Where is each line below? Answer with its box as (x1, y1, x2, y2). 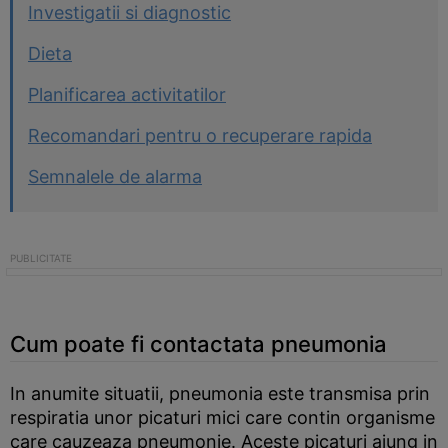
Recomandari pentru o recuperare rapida (28, 125, 372, 146)
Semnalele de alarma (28, 166, 202, 187)
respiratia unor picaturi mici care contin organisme (10, 407, 435, 428)
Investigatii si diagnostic (28, 2, 231, 23)
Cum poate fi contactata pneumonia (10, 331, 387, 357)
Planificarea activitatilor (28, 84, 226, 105)
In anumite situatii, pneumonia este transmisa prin (10, 383, 430, 404)
